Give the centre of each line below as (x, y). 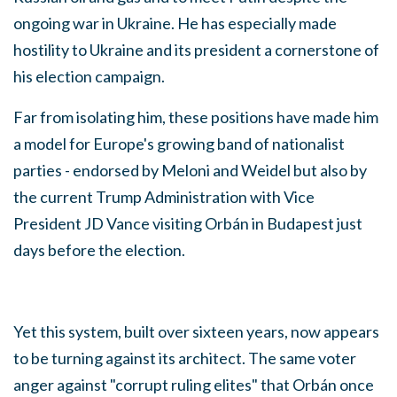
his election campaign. (90, 76)
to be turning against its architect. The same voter (185, 358)
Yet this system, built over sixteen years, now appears (196, 331)
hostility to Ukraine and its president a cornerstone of (196, 49)
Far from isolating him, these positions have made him (196, 117)
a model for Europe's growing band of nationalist (179, 143)
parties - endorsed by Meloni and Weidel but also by (190, 170)
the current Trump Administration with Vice (164, 196)
